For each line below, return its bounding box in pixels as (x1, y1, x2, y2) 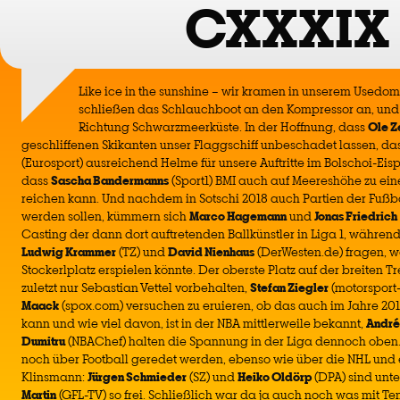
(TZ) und (116, 243, 168, 261)
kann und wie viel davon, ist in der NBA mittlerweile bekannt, (21, 314, 366, 332)
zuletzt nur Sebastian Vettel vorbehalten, (21, 279, 250, 296)
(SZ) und (187, 368, 237, 386)
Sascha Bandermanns (51, 171, 169, 189)
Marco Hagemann (189, 207, 287, 225)
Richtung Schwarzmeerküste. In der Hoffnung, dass (79, 118, 368, 136)
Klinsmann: (21, 368, 87, 386)
